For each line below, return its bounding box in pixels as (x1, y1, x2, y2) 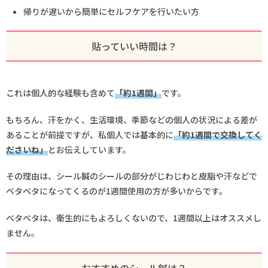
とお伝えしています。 (48, 143, 131, 156)
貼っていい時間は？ (91, 39, 177, 54)
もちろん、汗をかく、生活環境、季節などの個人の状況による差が (6, 113, 257, 126)
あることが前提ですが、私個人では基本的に (6, 128, 173, 141)
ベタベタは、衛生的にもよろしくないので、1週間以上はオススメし (6, 211, 261, 224)
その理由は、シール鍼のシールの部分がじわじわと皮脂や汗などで (6, 170, 257, 182)
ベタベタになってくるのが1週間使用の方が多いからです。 (6, 185, 227, 197)
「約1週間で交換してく (173, 128, 262, 141)
